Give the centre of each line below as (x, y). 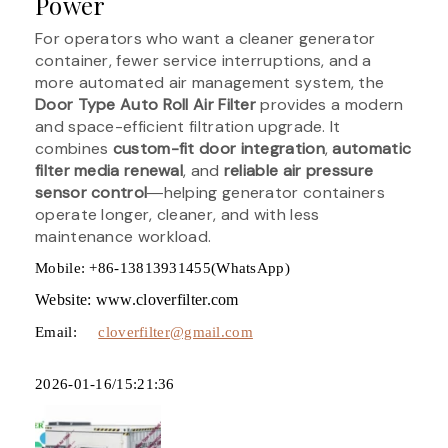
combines (74, 148)
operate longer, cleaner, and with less (177, 214)
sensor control (91, 192)
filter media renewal (109, 170)
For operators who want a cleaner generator (205, 38)
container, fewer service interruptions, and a (203, 60)
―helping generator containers (266, 192)
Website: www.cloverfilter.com (137, 299)
